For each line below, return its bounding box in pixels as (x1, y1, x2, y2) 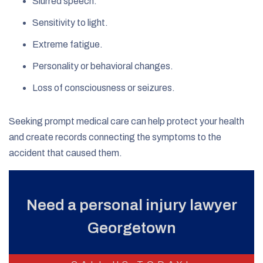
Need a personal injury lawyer (26, 196, 237, 213)
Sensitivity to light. (32, 17, 108, 28)
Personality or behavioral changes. (32, 60, 173, 71)
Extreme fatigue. (32, 39, 103, 49)
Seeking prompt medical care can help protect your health (9, 116, 244, 126)
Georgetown (87, 219, 176, 236)
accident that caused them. (9, 147, 122, 158)
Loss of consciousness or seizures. (32, 82, 175, 93)
